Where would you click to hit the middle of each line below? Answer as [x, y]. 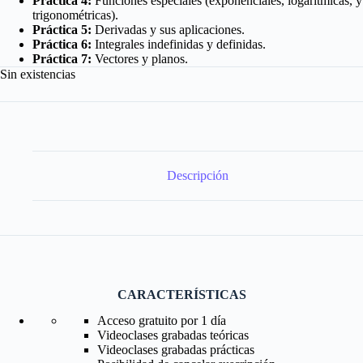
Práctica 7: [62, 59]
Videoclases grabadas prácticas [176, 350]
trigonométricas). [75, 15]
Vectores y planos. [140, 59]
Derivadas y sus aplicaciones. [170, 30]
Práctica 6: [62, 45]
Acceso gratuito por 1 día [162, 321]
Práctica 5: [64, 30]
